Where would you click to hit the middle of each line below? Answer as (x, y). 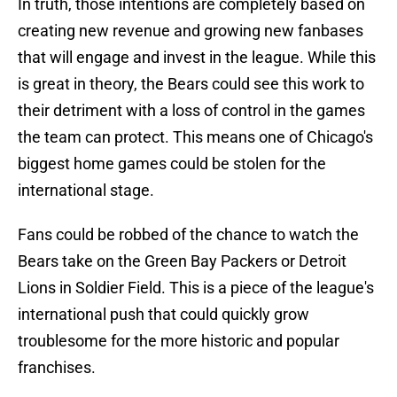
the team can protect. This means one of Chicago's (195, 137)
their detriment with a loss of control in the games (191, 111)
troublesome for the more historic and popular (179, 341)
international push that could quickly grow (163, 315)
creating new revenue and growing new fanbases (191, 31)
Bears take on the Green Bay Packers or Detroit (182, 261)
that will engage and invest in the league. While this (197, 58)
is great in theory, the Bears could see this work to (191, 84)
